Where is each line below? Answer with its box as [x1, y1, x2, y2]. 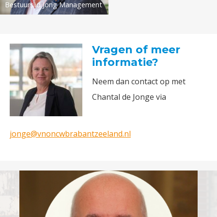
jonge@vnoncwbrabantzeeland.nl [10, 128, 131, 139]
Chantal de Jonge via [92, 92, 166, 102]
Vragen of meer [92, 43, 180, 56]
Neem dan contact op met [92, 76, 186, 87]
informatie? [92, 56, 158, 69]
